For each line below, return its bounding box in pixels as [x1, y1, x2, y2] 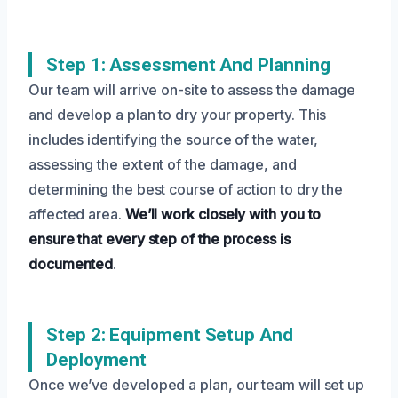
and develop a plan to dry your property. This [28, 105, 327, 123]
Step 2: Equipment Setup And [46, 323, 293, 346]
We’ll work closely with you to [124, 204, 322, 223]
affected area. [28, 204, 125, 223]
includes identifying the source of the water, [28, 130, 319, 148]
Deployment [46, 348, 147, 370]
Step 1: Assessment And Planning [46, 53, 330, 76]
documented [28, 254, 114, 273]
